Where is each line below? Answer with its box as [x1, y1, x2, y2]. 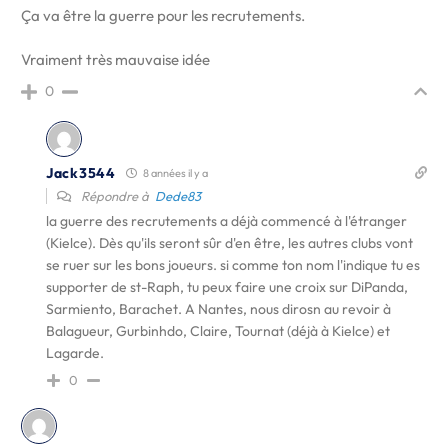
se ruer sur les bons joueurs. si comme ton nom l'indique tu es [46, 256, 420, 274]
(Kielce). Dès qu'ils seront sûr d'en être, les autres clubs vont [46, 234, 413, 252]
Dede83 [155, 188, 201, 204]
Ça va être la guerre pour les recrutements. [21, 6, 305, 25]
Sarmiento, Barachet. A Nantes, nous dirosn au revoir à [46, 300, 391, 318]
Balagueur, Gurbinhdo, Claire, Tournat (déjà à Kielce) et [46, 322, 390, 340]
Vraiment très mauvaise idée [21, 50, 210, 69]
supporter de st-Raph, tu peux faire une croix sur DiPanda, [46, 278, 408, 296]
